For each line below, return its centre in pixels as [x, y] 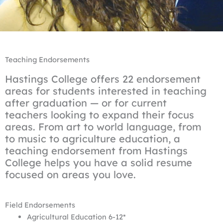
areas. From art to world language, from [103, 126]
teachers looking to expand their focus [100, 114]
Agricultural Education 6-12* [76, 217]
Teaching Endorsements [47, 59]
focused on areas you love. [70, 174]
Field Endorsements [40, 205]
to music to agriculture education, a [93, 138]
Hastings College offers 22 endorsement [103, 79]
